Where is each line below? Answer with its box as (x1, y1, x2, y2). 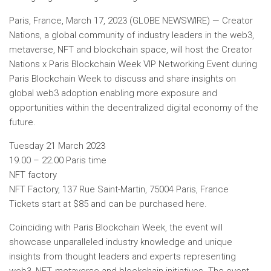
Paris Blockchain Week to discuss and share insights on (9, 73, 236, 84)
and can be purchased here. (91, 198, 207, 209)
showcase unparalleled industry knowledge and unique (9, 237, 232, 247)
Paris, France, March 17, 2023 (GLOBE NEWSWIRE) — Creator (9, 15, 253, 26)
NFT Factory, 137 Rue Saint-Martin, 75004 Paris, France (9, 184, 229, 195)
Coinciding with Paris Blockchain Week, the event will (9, 222, 223, 233)
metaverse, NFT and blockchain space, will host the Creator (9, 44, 252, 55)
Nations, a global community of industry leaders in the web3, (9, 30, 254, 41)
